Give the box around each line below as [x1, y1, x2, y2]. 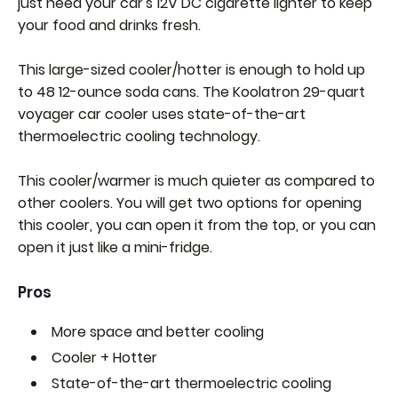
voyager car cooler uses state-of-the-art [18, 104, 306, 124]
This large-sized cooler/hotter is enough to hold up [18, 60, 365, 80]
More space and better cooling [52, 322, 264, 342]
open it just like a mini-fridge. [18, 237, 212, 258]
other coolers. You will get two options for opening [18, 193, 362, 213]
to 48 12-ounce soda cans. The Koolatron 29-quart [18, 82, 365, 102]
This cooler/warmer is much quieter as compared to [18, 171, 375, 191]
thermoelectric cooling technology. [18, 126, 260, 147]
